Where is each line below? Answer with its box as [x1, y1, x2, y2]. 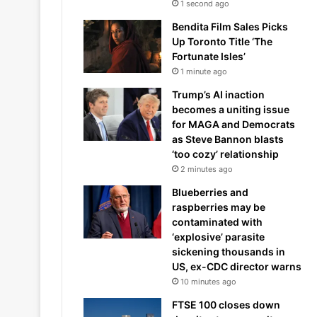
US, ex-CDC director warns [172, 260, 301, 272]
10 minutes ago [180, 277, 236, 287]
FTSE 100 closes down [172, 299, 280, 311]
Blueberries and [172, 186, 248, 198]
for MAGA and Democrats [172, 118, 295, 130]
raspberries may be [172, 201, 265, 213]
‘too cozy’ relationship [172, 148, 279, 160]
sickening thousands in [172, 246, 285, 258]
